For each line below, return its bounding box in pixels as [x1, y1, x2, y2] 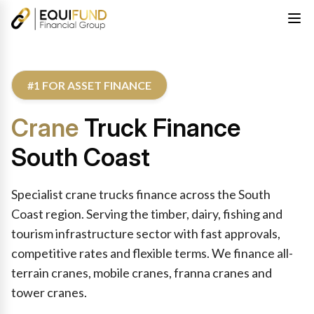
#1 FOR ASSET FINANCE [27, 78, 151, 92]
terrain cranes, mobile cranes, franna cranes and [11, 265, 272, 280]
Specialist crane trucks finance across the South [11, 186, 271, 202]
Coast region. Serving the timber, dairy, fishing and [11, 206, 282, 221]
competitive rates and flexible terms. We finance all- [11, 245, 293, 261]
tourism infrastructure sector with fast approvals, [11, 226, 280, 241]
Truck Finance [78, 113, 240, 142]
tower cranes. [11, 285, 87, 300]
